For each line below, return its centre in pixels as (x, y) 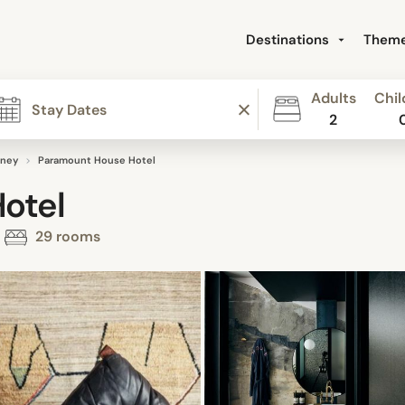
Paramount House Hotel (97, 160)
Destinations (289, 40)
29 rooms (66, 237)
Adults (333, 98)
